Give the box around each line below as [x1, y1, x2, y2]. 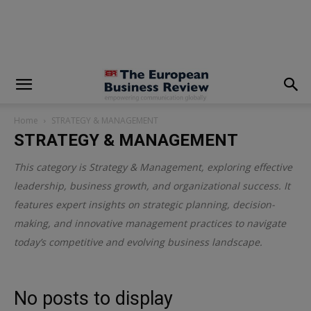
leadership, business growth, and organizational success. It [14, 179, 290, 192]
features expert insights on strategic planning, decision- [14, 198, 275, 211]
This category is [14, 160, 89, 174]
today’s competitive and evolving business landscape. [14, 235, 262, 249]
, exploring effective [201, 160, 292, 174]
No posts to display [14, 287, 173, 310]
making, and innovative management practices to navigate [14, 217, 286, 230]
